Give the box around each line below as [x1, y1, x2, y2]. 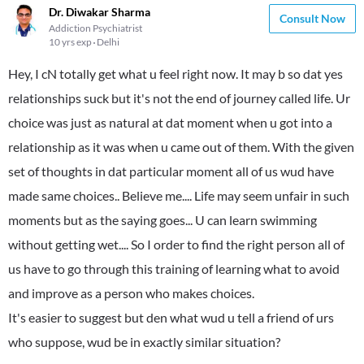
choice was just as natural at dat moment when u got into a [8, 115, 332, 130]
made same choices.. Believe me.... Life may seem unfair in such [8, 188, 349, 203]
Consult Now [279, 11, 345, 25]
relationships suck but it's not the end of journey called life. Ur [8, 90, 350, 106]
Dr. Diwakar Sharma [49, 5, 150, 19]
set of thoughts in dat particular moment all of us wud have [8, 163, 334, 179]
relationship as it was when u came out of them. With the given [8, 139, 354, 154]
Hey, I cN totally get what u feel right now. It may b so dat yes [8, 66, 343, 81]
